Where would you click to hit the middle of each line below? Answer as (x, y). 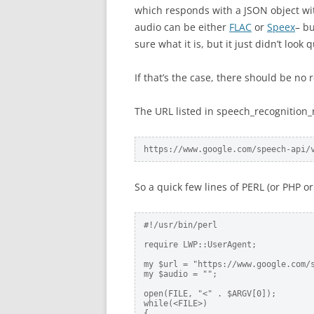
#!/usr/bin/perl (180, 225)
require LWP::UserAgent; (200, 245)
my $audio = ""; (180, 274)
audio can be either (182, 27)
